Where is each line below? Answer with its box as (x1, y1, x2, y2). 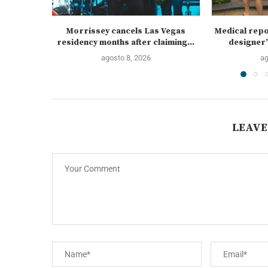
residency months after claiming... (57, 36, 195, 48)
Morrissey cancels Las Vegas (66, 25, 186, 36)
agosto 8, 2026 (100, 53, 151, 62)
